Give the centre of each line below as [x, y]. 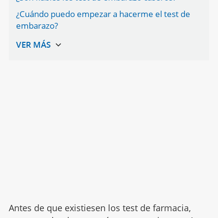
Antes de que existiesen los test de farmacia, [100, 208]
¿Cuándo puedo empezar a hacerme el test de [103, 14]
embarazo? [37, 25]
